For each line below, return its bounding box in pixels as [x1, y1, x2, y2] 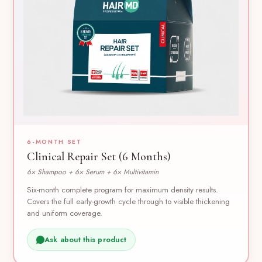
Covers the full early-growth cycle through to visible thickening [27, 195, 230, 207]
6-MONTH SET [27, 137, 82, 146]
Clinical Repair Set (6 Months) [27, 150, 171, 164]
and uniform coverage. [27, 207, 103, 219]
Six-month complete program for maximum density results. [27, 184, 219, 195]
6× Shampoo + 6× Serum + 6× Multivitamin [27, 166, 159, 177]
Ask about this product [44, 234, 127, 245]
